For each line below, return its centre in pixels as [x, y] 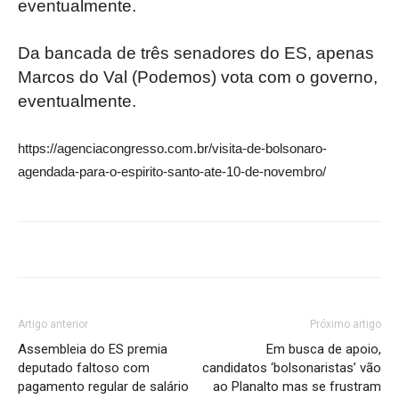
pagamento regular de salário [103, 387]
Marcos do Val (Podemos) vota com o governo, [198, 77]
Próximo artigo [346, 325]
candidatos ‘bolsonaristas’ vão [292, 368]
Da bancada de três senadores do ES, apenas [196, 53]
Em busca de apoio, [324, 350]
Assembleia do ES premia [93, 350]
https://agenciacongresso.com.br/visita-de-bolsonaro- [172, 149]
